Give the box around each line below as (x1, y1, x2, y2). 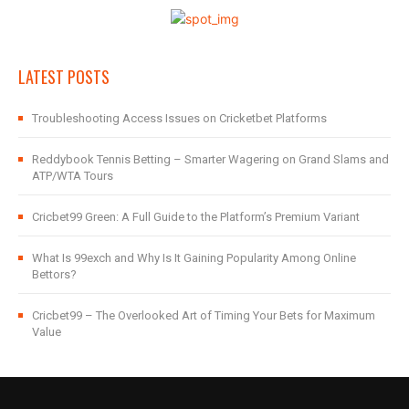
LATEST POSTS (18, 64, 110, 89)
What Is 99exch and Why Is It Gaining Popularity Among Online (32, 250, 356, 265)
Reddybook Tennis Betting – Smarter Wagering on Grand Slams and (32, 152, 389, 166)
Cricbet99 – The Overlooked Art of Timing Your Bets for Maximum (32, 308, 375, 322)
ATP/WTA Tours (32, 168, 113, 183)
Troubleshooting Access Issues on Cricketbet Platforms (32, 110, 327, 125)
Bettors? (32, 267, 77, 281)
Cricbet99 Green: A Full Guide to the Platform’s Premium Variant (32, 209, 360, 224)
